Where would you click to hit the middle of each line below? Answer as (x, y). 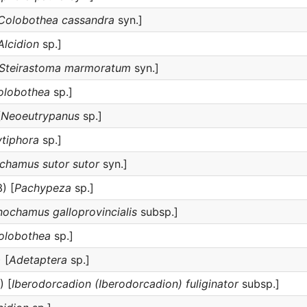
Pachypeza (43, 188)
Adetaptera (38, 260)
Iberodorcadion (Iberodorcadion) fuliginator (125, 284)
